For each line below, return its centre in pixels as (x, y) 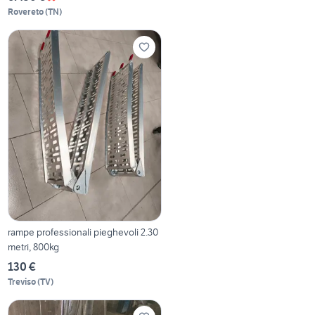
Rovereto (26, 12)
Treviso (22, 282)
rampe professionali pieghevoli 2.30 (83, 232)
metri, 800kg (34, 247)
